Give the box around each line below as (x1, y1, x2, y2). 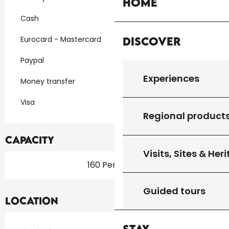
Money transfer (20, 76, 75, 87)
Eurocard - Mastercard (20, 34, 101, 45)
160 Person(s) (87, 159, 142, 171)
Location (5, 195, 58, 207)
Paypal (20, 55, 44, 66)
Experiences (143, 72, 199, 85)
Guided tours (143, 185, 205, 198)
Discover (123, 34, 181, 48)
